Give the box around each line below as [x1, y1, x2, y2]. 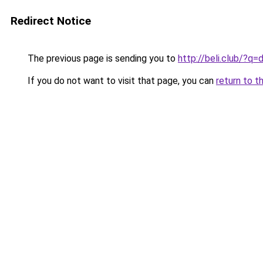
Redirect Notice [11, 14, 91, 28]
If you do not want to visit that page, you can [25, 75, 216, 86]
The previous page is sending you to [25, 53, 178, 64]
